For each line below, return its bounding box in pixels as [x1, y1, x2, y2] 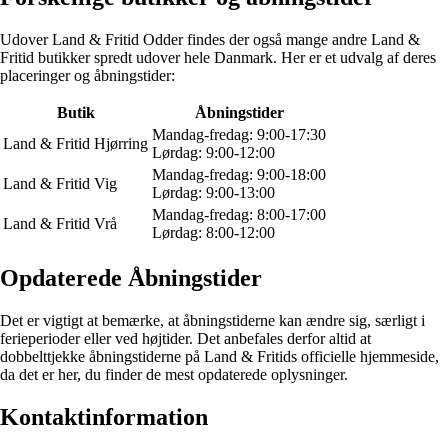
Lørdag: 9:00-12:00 [152, 144, 275, 162]
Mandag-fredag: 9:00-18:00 [152, 166, 326, 184]
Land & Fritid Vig [3, 175, 117, 193]
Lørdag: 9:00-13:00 [152, 184, 275, 202]
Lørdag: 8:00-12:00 [152, 224, 275, 242]
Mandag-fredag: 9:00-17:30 [152, 126, 326, 144]
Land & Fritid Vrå [3, 215, 117, 233]
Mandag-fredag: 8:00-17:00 [152, 206, 326, 224]
